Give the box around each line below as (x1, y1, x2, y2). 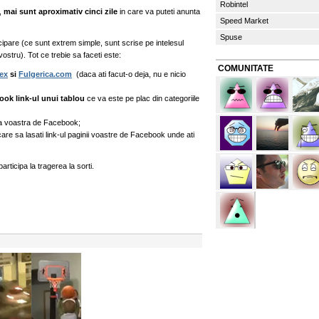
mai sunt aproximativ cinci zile (4, 7, 117, 16)
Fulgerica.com (19, 70, 72, 78)
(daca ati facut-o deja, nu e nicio (72, 70, 186, 78)
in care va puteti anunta (117, 7, 200, 16)
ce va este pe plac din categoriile (85, 94, 199, 103)
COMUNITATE (218, 63, 273, 73)
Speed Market (220, 16, 268, 25)
